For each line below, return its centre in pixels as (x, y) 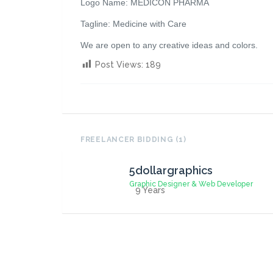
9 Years (150, 190)
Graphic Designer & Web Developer (191, 184)
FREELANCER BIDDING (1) (133, 140)
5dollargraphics (171, 170)
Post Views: (120, 65)
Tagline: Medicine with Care (133, 24)
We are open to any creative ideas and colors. (169, 45)
